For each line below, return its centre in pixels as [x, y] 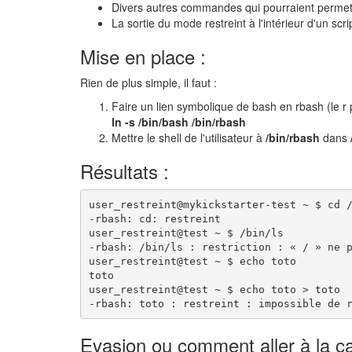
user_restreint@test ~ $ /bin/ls [186, 233]
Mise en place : [143, 56]
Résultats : [125, 171]
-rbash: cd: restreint [154, 218]
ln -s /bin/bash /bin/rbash [179, 122]
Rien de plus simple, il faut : [148, 82]
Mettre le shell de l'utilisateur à [189, 137]
